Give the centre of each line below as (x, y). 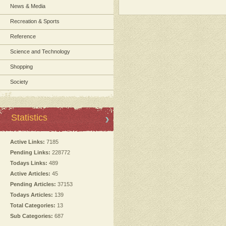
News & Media (28, 6)
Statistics (29, 118)
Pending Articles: (33, 184)
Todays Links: (29, 163)
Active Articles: (30, 174)
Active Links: (27, 142)
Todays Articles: (32, 195)
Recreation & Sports (35, 21)
